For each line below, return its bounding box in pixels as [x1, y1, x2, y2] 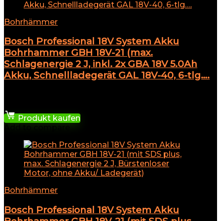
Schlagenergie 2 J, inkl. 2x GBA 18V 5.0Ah [4, 58, 197, 70]
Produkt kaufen [16, 113, 80, 123]
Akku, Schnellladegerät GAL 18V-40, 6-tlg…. [4, 70, 210, 81]
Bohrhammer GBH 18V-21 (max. [4, 47, 153, 59]
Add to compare [4, 123, 70, 133]
